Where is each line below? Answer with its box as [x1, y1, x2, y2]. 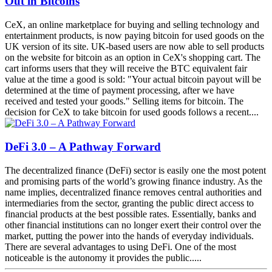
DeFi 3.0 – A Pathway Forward [5, 140, 161, 153]
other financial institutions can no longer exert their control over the [5, 219, 261, 230]
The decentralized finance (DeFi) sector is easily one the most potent [5, 165, 266, 175]
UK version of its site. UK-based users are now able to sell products [5, 41, 264, 52]
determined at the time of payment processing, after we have [5, 85, 234, 96]
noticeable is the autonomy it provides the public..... [5, 252, 202, 263]
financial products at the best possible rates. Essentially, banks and [5, 208, 256, 219]
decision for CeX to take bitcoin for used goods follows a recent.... [5, 107, 259, 118]
